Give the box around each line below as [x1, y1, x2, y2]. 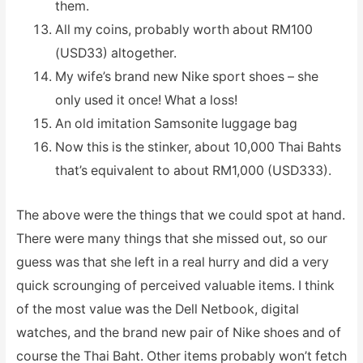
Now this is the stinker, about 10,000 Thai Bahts [54, 139, 341, 156]
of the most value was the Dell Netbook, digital [15, 301, 299, 317]
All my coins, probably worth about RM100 [54, 22, 313, 38]
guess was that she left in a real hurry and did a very [15, 254, 329, 270]
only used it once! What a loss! [54, 92, 237, 109]
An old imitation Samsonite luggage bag [54, 116, 297, 132]
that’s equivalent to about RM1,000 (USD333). [54, 163, 331, 179]
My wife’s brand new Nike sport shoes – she [54, 69, 318, 85]
